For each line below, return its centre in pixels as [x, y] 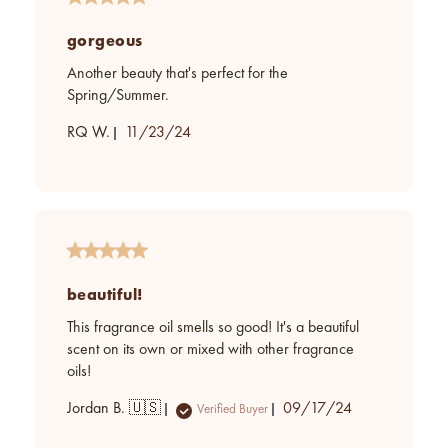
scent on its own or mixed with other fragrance [210, 350]
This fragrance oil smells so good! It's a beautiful [213, 328]
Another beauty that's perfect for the [177, 74]
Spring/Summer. [118, 96]
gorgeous [105, 41]
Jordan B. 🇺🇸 [114, 409]
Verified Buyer [232, 409]
